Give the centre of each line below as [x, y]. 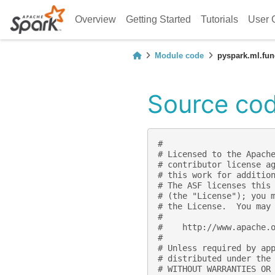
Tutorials [220, 19]
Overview [96, 19]
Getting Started [159, 19]
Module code [179, 56]
